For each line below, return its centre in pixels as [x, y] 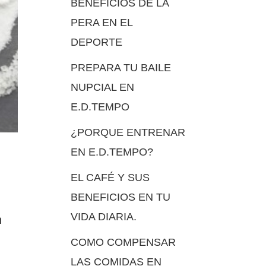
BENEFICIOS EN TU [121, 197]
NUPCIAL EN [103, 87]
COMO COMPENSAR [123, 242]
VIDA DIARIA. [104, 217]
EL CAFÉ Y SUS [110, 178]
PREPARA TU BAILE [121, 68]
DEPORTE [97, 42]
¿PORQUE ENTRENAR [128, 132]
